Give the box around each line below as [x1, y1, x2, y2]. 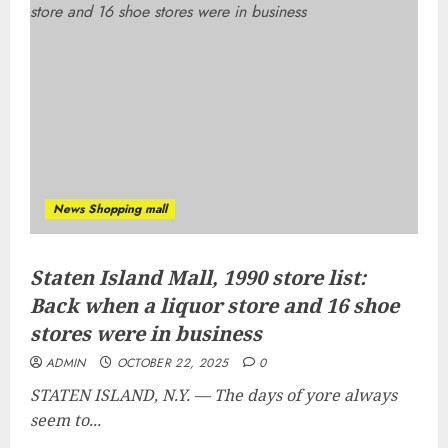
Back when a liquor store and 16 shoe [30, 292, 399, 319]
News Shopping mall [53, 200, 167, 218]
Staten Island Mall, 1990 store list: [30, 264, 366, 291]
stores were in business [30, 320, 262, 347]
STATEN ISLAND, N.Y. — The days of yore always [30, 384, 397, 406]
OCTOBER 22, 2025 [116, 354, 229, 372]
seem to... [30, 409, 101, 431]
